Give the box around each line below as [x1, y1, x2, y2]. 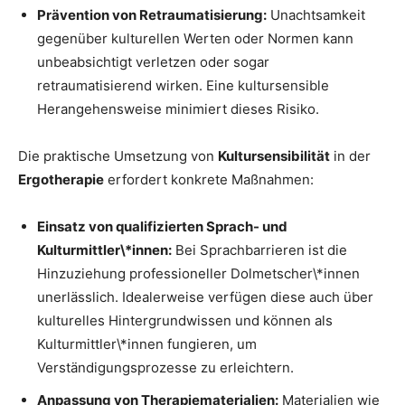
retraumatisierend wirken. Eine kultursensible [37, 77, 329, 95]
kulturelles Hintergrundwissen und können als [37, 312, 333, 330]
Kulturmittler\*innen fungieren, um [37, 335, 257, 353]
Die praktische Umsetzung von [18, 147, 218, 165]
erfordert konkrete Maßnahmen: [104, 171, 314, 189]
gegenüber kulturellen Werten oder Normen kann [37, 30, 353, 48]
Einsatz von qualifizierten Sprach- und [37, 218, 287, 236]
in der [330, 147, 371, 165]
